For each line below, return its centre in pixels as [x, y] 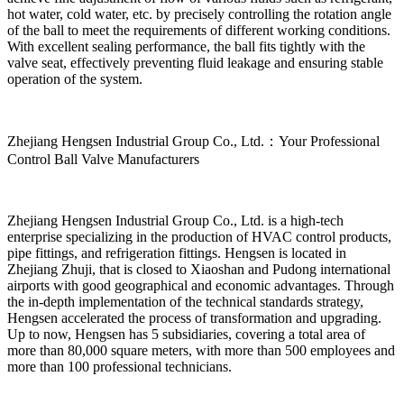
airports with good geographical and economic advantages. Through [201, 285]
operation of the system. [75, 78]
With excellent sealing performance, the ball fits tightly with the [186, 46]
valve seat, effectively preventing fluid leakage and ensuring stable [195, 62]
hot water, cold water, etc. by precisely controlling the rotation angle [199, 14]
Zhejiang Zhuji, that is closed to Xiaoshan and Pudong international [199, 269]
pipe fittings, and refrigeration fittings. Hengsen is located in [177, 252]
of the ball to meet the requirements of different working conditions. [199, 30]
